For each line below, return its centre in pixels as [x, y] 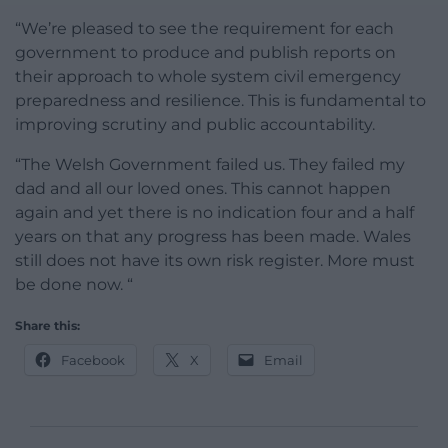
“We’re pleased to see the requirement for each [204, 28]
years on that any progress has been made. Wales [213, 236]
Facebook [93, 359]
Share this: [47, 325]
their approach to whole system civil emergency [208, 76]
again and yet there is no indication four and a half [214, 212]
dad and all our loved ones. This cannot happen [203, 188]
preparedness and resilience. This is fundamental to [220, 100]
